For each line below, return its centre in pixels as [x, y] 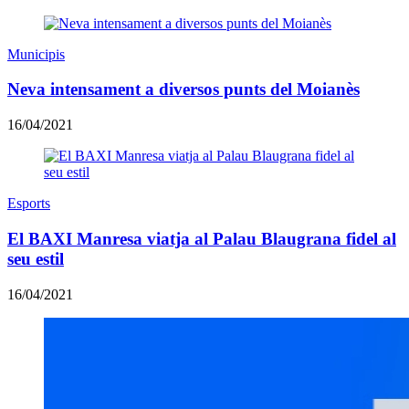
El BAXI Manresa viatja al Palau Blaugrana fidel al [202, 238]
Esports [29, 204]
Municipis [36, 54]
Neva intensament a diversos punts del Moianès [184, 89]
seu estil [36, 258]
